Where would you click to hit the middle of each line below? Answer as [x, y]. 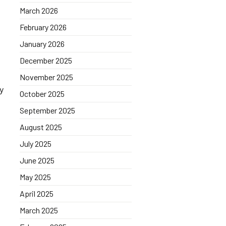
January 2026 [42, 44]
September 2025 [47, 110]
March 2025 [39, 210]
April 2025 [36, 193]
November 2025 [46, 77]
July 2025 [35, 144]
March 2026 [39, 10]
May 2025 [35, 177]
